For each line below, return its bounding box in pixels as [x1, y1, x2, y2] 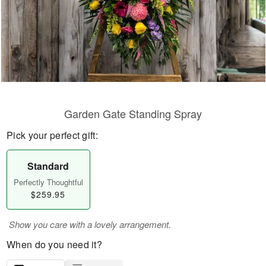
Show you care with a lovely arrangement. [9, 218, 171, 230]
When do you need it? [7, 237, 102, 251]
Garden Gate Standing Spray [64, 106, 202, 121]
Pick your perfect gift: [7, 128, 98, 142]
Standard [27, 159, 69, 173]
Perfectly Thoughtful [13, 176, 83, 188]
